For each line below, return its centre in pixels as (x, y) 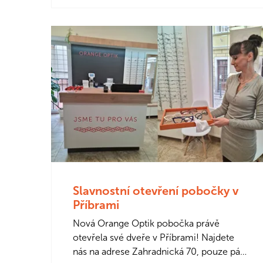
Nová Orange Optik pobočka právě (146, 223)
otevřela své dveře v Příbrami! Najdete (154, 237)
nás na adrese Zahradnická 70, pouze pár (158, 251)
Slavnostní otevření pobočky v (156, 190)
